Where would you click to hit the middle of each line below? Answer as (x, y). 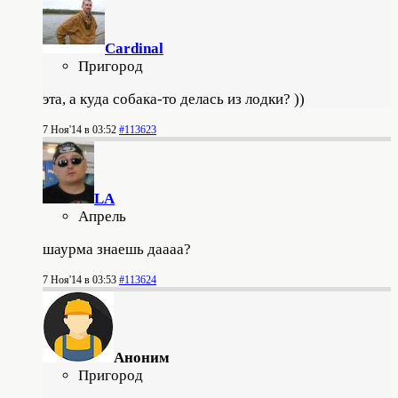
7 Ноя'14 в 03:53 (80, 280)
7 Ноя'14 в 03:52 (80, 130)
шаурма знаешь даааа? (117, 250)
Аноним (142, 358)
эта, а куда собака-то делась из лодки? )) (174, 99)
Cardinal (134, 49)
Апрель (102, 217)
